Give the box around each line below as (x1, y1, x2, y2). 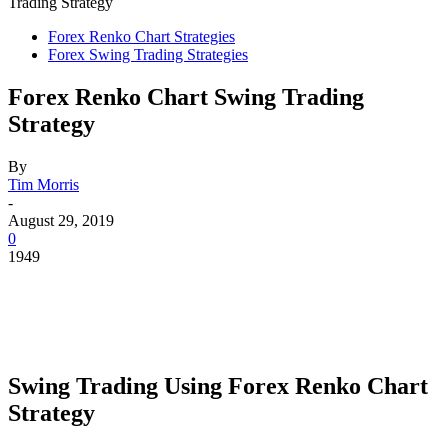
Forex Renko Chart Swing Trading (8, 83, 364, 110)
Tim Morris (8, 175, 79, 193)
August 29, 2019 (8, 211, 114, 229)
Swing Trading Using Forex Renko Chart (8, 372, 428, 399)
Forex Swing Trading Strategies (48, 46, 248, 63)
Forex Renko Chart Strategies (48, 28, 235, 45)
